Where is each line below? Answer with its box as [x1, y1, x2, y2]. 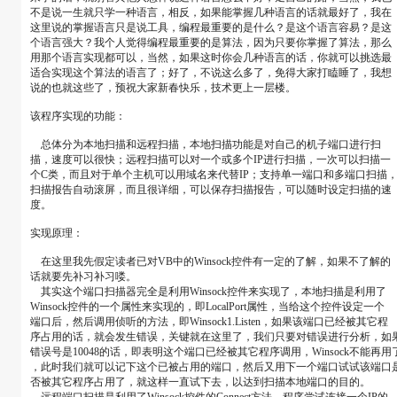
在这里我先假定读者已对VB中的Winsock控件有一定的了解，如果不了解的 [29, 255, 391, 268]
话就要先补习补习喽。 [29, 270, 136, 283]
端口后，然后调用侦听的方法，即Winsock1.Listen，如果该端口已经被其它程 [29, 315, 388, 328]
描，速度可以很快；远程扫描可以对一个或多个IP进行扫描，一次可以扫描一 [29, 153, 391, 166]
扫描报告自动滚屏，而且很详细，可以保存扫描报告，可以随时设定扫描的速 [29, 183, 392, 196]
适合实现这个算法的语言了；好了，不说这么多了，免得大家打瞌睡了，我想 [29, 66, 392, 79]
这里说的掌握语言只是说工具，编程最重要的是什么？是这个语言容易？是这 [29, 21, 392, 34]
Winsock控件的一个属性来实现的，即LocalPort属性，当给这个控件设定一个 [29, 300, 385, 313]
